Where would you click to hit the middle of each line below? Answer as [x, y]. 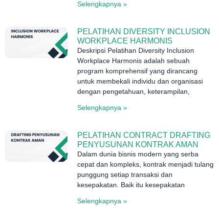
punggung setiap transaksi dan [125, 175]
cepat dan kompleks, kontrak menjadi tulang [146, 164]
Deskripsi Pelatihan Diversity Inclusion [136, 51]
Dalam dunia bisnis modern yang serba [138, 154]
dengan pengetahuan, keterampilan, [134, 92]
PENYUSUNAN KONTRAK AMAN [138, 145]
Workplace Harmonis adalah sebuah [134, 61]
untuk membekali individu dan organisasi [140, 81]
